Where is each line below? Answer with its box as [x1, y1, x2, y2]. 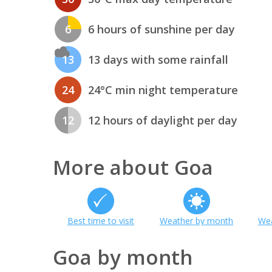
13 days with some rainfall [88, 52, 228, 67]
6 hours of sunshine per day [88, 22, 235, 37]
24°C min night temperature [88, 83, 238, 98]
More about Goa [53, 153, 213, 181]
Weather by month [160, 214, 234, 226]
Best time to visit [67, 214, 134, 226]
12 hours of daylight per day [88, 113, 237, 128]
